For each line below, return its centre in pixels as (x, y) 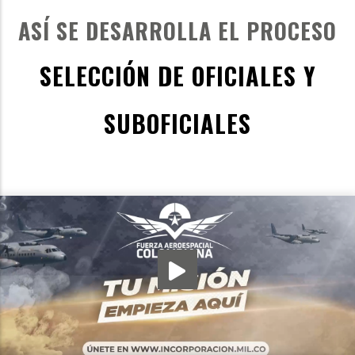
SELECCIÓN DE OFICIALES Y (177, 76)
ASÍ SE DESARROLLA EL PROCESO (177, 31)
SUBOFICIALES (177, 124)
